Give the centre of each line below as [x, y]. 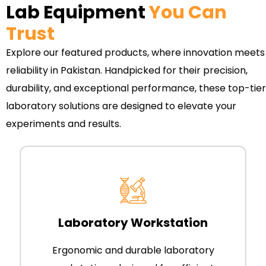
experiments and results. [64, 124]
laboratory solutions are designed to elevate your [121, 106]
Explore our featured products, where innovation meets [135, 53]
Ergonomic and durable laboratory [133, 251]
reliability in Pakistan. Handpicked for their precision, [127, 71]
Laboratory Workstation [133, 223]
